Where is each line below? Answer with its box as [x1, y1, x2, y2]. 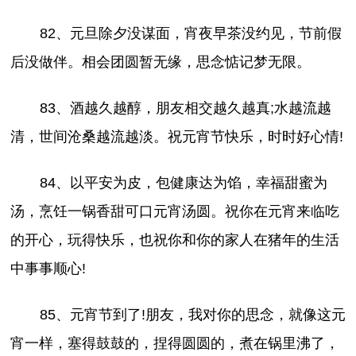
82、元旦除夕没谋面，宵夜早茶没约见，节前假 [39, 25, 342, 41]
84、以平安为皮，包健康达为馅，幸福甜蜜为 [39, 174, 327, 191]
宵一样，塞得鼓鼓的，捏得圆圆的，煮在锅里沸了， [10, 335, 340, 351]
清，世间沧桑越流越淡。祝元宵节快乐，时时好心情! [10, 128, 344, 145]
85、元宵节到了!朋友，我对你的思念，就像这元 [39, 306, 346, 323]
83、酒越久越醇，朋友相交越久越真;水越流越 [39, 99, 331, 116]
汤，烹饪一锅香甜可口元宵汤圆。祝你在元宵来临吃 [10, 203, 340, 219]
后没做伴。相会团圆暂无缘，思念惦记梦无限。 [10, 53, 311, 70]
